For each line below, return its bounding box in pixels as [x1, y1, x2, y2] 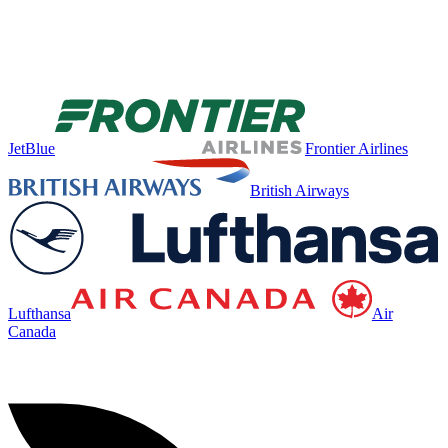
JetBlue [8, 139, 55, 157]
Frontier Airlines [305, 139, 408, 157]
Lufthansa [8, 305, 71, 322]
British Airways [249, 181, 349, 199]
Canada [8, 323, 56, 340]
